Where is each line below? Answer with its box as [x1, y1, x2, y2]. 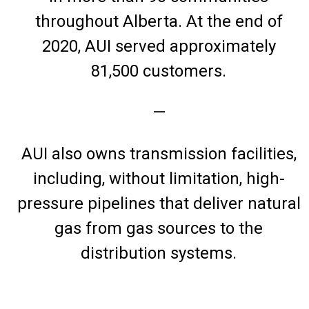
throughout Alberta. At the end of [34, 12, 283, 32]
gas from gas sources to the [54, 219, 263, 239]
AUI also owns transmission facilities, [21, 144, 297, 164]
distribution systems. [81, 243, 237, 263]
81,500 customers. [91, 61, 226, 81]
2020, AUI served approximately [41, 37, 276, 57]
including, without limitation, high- [32, 169, 285, 189]
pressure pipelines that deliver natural [17, 194, 301, 214]
